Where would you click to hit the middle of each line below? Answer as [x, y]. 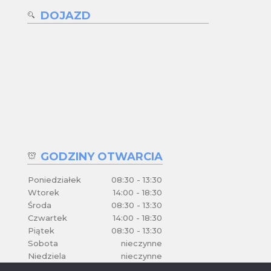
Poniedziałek [54, 180]
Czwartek [47, 218]
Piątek [41, 231]
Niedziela [47, 256]
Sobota [43, 243]
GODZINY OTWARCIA [101, 157]
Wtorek [43, 193]
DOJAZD [65, 15]
